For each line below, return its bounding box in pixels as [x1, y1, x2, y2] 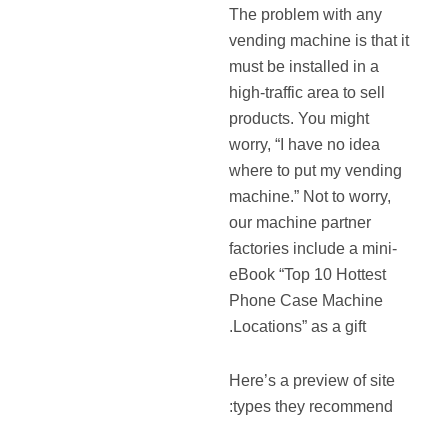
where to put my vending [229, 161, 403, 179]
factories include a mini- [229, 239, 398, 257]
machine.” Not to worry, [229, 187, 392, 205]
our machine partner [229, 213, 372, 231]
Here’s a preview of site [229, 371, 396, 389]
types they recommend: [233, 397, 394, 415]
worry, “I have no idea [229, 135, 381, 153]
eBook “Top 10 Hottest [229, 265, 387, 283]
